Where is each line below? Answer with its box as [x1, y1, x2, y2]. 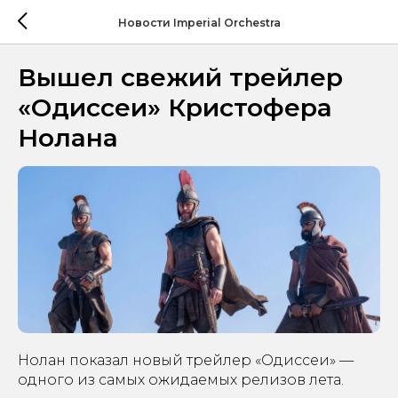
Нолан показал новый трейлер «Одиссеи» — [18, 352, 354, 370]
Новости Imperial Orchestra [117, 15, 281, 29]
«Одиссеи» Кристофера [18, 92, 332, 123]
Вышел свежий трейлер [18, 62, 343, 92]
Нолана [18, 123, 118, 153]
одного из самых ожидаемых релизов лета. [18, 371, 344, 389]
